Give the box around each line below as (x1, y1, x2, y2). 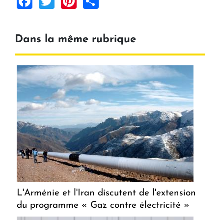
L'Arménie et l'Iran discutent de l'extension (17, 188, 196, 198)
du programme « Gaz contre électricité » (17, 200, 190, 210)
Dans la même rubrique (15, 33, 136, 45)
